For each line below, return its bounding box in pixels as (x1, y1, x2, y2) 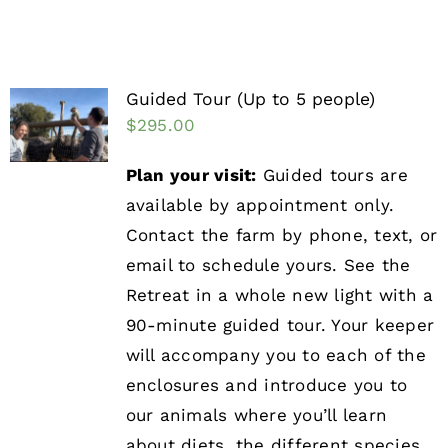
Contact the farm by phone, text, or (125, 225, 438, 246)
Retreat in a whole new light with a (125, 285, 434, 306)
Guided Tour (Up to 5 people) (125, 89, 375, 110)
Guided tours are (256, 165, 408, 186)
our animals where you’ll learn (125, 405, 388, 426)
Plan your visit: (125, 165, 257, 186)
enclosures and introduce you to (125, 375, 408, 396)
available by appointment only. (125, 195, 395, 216)
